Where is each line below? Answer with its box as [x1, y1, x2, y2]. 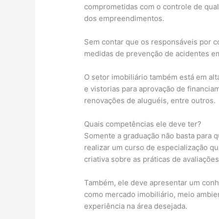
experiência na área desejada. [84, 201, 188, 211]
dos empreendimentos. [84, 13, 165, 23]
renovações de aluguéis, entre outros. [84, 95, 216, 105]
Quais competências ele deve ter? [84, 119, 202, 129]
